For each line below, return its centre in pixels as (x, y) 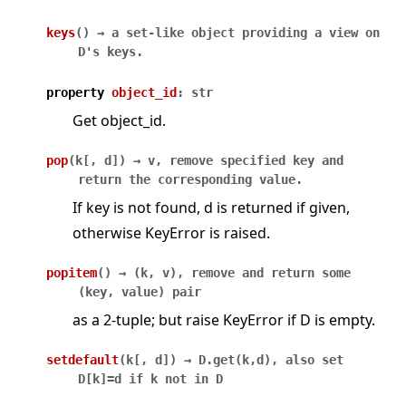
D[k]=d (100, 379)
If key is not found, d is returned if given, (211, 208)
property (75, 93)
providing (275, 33)
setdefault (82, 360)
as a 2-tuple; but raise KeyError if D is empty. (224, 320)
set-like (155, 33)
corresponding (205, 180)
